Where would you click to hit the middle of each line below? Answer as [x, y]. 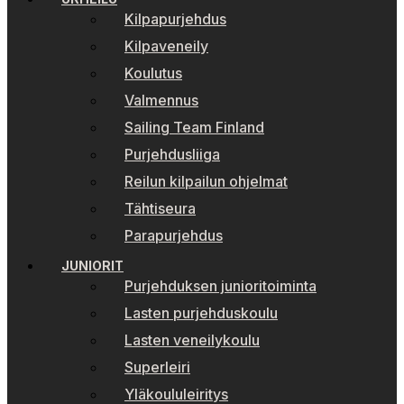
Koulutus [153, 73]
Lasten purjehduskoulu [201, 313]
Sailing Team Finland [194, 128]
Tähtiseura [160, 209]
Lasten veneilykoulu [192, 340]
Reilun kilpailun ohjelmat [206, 182]
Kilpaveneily [166, 46]
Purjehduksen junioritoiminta [220, 286]
